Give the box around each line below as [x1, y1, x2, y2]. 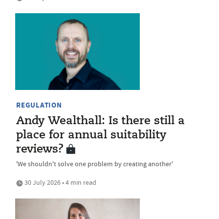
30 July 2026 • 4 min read [23, 178, 96, 187]
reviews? [16, 144, 64, 155]
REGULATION [16, 100, 62, 110]
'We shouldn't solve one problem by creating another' [16, 159, 173, 169]
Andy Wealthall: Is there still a [16, 116, 185, 127]
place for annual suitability [16, 130, 167, 141]
